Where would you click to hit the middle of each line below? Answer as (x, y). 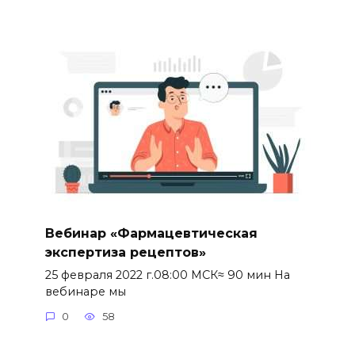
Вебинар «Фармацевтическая (151, 233)
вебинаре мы (85, 291)
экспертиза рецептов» (125, 252)
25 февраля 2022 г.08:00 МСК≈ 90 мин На (167, 275)
